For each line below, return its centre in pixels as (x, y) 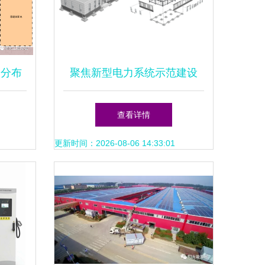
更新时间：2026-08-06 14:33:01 (115, 143)
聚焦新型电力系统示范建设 (134, 73)
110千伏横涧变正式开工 (134, 108)
